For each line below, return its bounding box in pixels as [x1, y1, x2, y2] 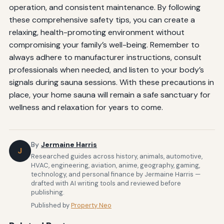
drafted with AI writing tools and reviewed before [30, 178, 181, 187]
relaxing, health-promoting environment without [8, 27, 184, 38]
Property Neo [70, 200, 111, 209]
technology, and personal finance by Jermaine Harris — [30, 169, 200, 178]
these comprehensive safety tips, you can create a [8, 14, 195, 25]
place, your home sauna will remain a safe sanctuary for [8, 89, 210, 100]
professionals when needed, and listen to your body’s [8, 64, 204, 75]
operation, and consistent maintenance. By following [8, 2, 200, 13]
